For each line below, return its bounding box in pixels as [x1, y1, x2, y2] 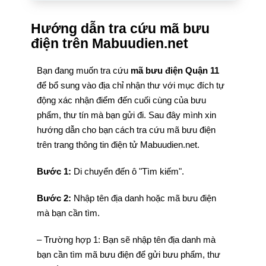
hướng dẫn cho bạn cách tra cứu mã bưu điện [36, 125, 216, 135]
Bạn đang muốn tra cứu [36, 65, 131, 75]
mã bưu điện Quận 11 [130, 65, 219, 75]
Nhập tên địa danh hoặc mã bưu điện [73, 193, 216, 203]
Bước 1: [36, 166, 71, 176]
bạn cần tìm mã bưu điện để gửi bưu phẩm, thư [36, 249, 220, 259]
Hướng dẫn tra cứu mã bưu [30, 21, 210, 36]
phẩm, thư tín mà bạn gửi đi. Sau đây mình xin [36, 110, 216, 120]
